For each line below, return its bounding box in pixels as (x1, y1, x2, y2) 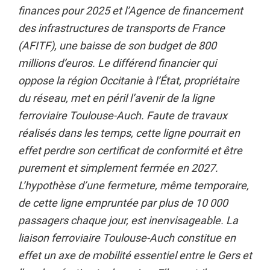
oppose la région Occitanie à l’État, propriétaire (18, 74, 239, 87)
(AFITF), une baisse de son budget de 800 (18, 39, 216, 52)
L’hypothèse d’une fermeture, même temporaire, (18, 179, 249, 192)
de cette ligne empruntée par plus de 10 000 (18, 196, 228, 209)
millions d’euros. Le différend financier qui (18, 57, 216, 69)
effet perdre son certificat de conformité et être (18, 144, 242, 157)
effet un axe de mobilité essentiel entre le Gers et (18, 249, 252, 262)
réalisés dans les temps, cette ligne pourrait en (18, 127, 240, 139)
